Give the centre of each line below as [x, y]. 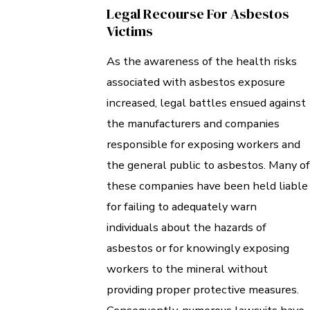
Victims [130, 31]
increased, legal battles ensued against [206, 103]
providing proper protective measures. [203, 290]
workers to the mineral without [187, 269]
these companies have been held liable [207, 186]
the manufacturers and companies [193, 124]
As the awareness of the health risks [202, 62]
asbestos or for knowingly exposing [198, 248]
